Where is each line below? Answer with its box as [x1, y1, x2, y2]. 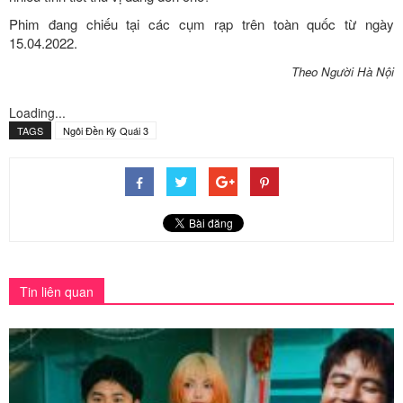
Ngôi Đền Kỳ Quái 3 [63, 122, 148, 138]
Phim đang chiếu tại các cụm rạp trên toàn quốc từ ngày [9, 13, 394, 33]
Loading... [9, 103, 66, 121]
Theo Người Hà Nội [291, 62, 394, 80]
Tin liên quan [20, 282, 94, 300]
